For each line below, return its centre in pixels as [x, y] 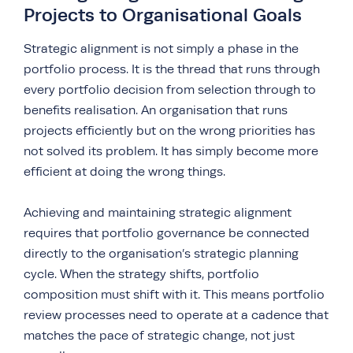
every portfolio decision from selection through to [170, 89]
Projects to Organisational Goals [163, 15]
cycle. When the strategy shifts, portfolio [141, 274]
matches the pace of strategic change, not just [159, 335]
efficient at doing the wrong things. [124, 171]
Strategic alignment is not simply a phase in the [161, 48]
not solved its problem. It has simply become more [171, 151]
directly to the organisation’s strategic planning [161, 253]
